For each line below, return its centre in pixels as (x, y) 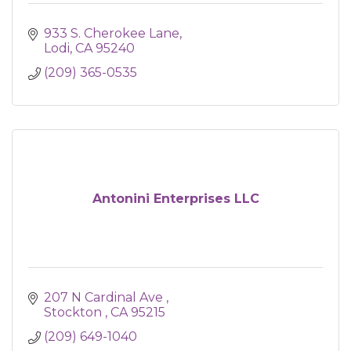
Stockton (74, 312)
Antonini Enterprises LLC (175, 199)
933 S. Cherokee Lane (112, 33)
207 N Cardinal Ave (105, 297)
